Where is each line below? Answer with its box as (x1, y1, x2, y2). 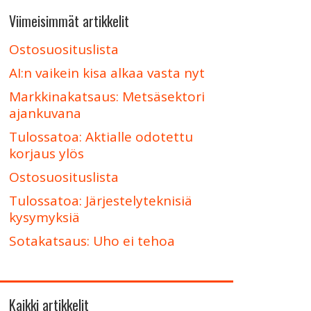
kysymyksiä (8, 208, 80, 226)
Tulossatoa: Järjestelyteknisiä (8, 192, 192, 210)
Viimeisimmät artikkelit (8, 10, 129, 31)
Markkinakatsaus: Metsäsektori (8, 87, 205, 106)
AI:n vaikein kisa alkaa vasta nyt (8, 64, 205, 82)
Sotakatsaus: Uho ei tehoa (8, 232, 175, 250)
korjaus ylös (8, 144, 84, 162)
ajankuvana (8, 104, 81, 122)
